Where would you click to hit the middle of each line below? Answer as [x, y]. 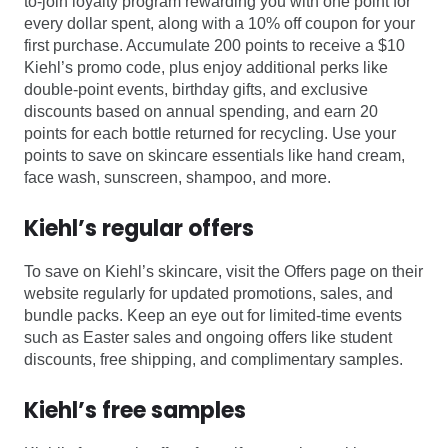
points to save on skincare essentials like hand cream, [214, 156]
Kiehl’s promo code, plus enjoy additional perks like [206, 68]
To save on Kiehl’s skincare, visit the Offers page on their [223, 272]
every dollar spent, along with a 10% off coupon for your [219, 24]
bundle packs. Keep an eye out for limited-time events [213, 316]
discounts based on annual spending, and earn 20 [201, 112]
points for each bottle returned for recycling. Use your [210, 134]
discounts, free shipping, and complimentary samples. [213, 360]
